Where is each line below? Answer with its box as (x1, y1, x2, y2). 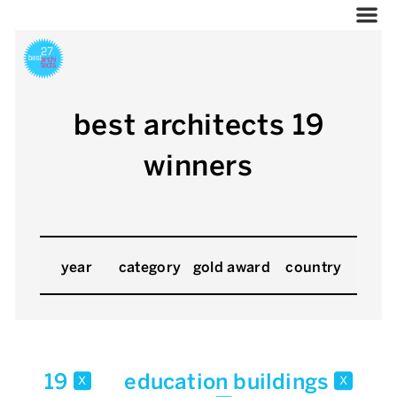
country (285, 259, 342, 276)
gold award (192, 259, 270, 276)
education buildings (124, 369, 335, 395)
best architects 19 (73, 108, 324, 142)
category (118, 259, 182, 276)
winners (144, 149, 253, 183)
